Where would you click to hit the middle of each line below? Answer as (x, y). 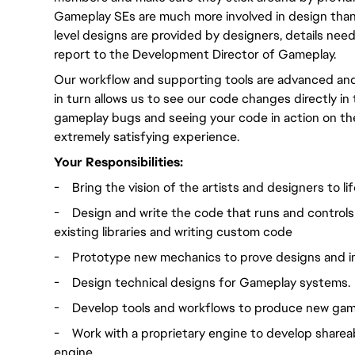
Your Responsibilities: (118, 162)
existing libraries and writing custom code (173, 232)
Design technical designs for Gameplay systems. (211, 282)
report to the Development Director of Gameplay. (195, 54)
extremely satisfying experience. (147, 137)
